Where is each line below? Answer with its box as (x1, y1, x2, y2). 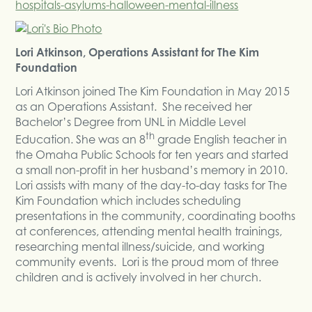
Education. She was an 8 (15, 132, 146, 147)
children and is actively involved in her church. (15, 270, 262, 285)
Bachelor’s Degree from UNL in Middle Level (15, 114, 247, 129)
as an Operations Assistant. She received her (15, 99, 253, 114)
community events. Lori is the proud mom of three (15, 255, 279, 270)
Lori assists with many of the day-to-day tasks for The (15, 178, 288, 193)
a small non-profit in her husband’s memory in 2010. (15, 163, 288, 178)
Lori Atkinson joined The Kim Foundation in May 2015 (15, 84, 290, 98)
